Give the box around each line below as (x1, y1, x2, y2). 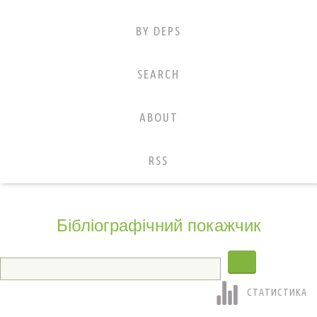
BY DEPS (136, 24, 181, 38)
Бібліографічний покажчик (56, 212, 261, 236)
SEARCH (137, 67, 180, 81)
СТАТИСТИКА (247, 287, 307, 298)
